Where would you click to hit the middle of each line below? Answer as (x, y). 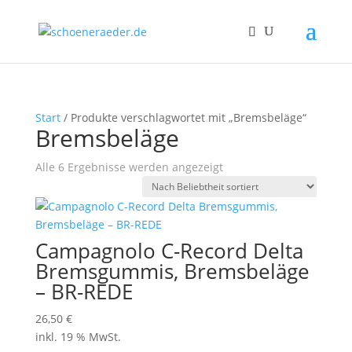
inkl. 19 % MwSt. (78, 337)
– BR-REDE (84, 291)
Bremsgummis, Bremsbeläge (172, 271)
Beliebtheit (251, 184)
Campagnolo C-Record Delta (169, 251)
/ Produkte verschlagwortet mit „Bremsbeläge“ (183, 117)
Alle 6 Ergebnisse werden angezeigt (129, 167)
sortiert (241, 202)
